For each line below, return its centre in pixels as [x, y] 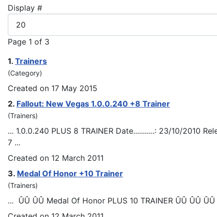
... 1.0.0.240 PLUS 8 [44, 131]
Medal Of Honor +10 [56, 173]
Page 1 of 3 [29, 41]
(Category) [25, 73]
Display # [25, 8]
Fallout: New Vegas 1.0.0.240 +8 [79, 103]
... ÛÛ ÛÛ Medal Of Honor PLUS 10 [74, 200]
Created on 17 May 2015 [53, 88]
